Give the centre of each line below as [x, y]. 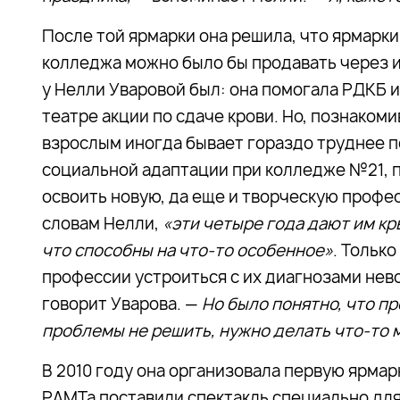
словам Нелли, [102, 224]
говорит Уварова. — [122, 304]
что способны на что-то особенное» [187, 250]
